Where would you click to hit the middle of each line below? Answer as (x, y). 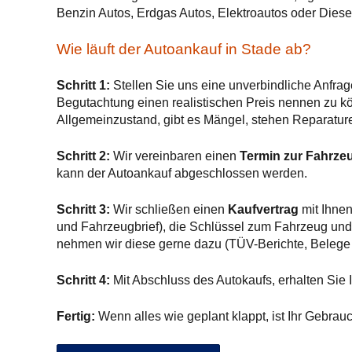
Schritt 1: (83, 85)
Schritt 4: (83, 280)
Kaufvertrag (263, 209)
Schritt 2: (83, 156)
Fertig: (76, 316)
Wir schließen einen (169, 209)
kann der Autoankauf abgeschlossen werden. (182, 173)
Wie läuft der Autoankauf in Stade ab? (184, 49)
